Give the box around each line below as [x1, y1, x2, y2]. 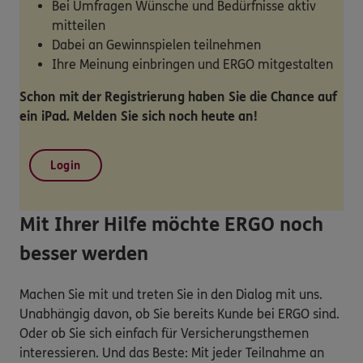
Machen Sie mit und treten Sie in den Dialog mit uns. [19, 286, 322, 302]
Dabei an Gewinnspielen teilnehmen [52, 36, 261, 53]
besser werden [19, 241, 148, 266]
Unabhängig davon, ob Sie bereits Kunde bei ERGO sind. [19, 305, 340, 322]
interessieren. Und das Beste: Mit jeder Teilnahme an [19, 344, 324, 361]
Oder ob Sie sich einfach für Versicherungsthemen [19, 325, 309, 341]
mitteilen [52, 17, 105, 33]
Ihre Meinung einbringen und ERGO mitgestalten [52, 56, 333, 72]
